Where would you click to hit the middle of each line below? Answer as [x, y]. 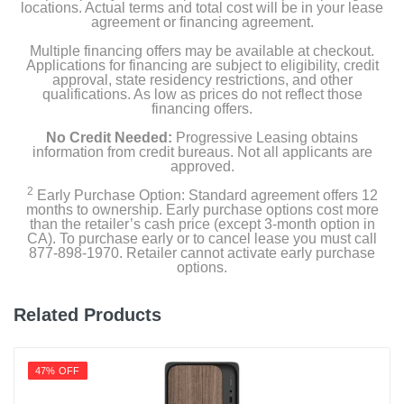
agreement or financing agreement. [202, 22]
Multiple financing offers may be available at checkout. [202, 51]
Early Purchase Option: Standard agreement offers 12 [205, 195]
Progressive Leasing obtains [265, 138]
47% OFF [58, 371]
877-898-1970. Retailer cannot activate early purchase [202, 253]
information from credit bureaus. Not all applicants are [202, 152]
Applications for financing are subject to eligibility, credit [202, 65]
